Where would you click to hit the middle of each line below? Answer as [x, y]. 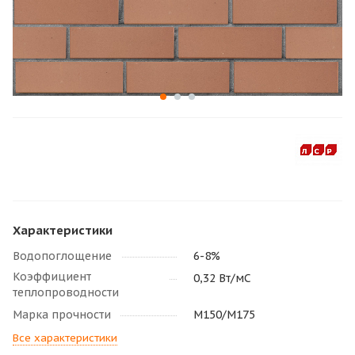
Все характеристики [65, 338]
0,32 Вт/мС [222, 278]
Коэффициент [52, 276]
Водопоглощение [62, 256]
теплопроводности [66, 292]
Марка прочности [62, 314]
